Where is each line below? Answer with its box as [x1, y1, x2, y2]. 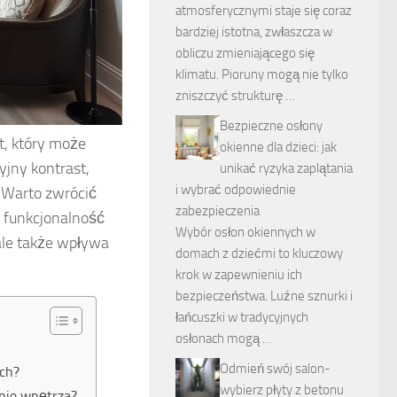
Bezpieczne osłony [220, 118, 323, 134]
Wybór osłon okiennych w [175, 224, 315, 240]
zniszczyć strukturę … [175, 88, 295, 104]
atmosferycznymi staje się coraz [175, 3, 352, 19]
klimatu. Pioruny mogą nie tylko [175, 66, 348, 82]
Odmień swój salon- [220, 361, 331, 377]
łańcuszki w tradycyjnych [175, 309, 308, 325]
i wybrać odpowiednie [175, 182, 296, 198]
